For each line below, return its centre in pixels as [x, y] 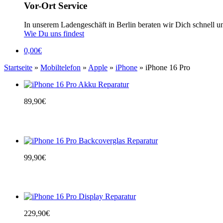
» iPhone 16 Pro [164, 68]
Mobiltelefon [60, 68]
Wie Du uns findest [54, 34]
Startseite [18, 68]
